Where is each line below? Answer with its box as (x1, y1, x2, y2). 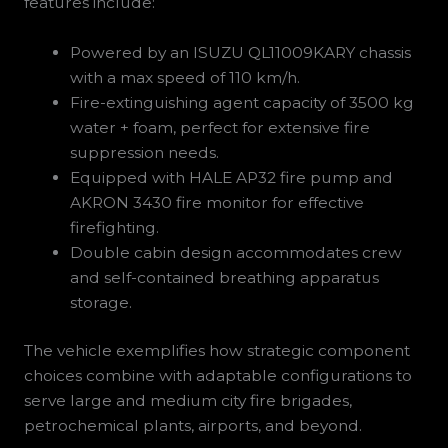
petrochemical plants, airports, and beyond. (23, 416, 362, 436)
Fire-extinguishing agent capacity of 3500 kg (70, 93, 415, 113)
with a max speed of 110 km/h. (70, 68, 301, 88)
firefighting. (70, 218, 160, 238)
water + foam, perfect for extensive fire (70, 118, 371, 138)
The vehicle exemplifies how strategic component (23, 341, 410, 361)
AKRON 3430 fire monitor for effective (70, 193, 365, 213)
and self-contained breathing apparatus (70, 268, 380, 288)
